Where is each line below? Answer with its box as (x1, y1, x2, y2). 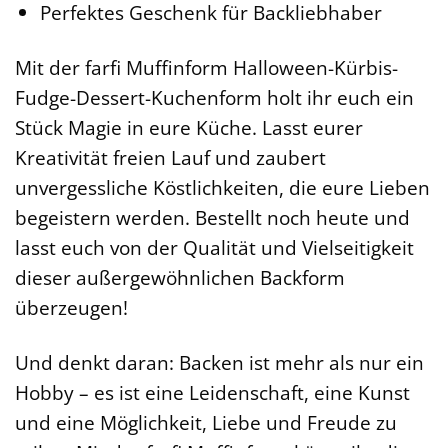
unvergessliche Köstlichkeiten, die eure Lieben (15, 173, 430, 201)
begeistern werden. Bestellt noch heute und (15, 203, 410, 231)
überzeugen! (15, 293, 128, 321)
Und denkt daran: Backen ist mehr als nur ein (15, 348, 424, 376)
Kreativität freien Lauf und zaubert (15, 143, 326, 171)
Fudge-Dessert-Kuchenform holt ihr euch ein (15, 83, 414, 111)
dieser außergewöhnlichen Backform (15, 263, 345, 291)
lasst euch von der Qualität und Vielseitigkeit (15, 233, 414, 261)
